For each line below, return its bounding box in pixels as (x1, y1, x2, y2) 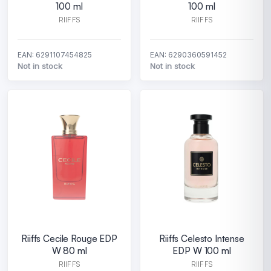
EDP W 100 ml (172, 245, 231, 256)
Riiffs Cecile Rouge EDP (21, 233, 117, 244)
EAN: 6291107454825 (18, 50, 92, 59)
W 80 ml (51, 245, 87, 256)
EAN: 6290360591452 (150, 50, 227, 59)
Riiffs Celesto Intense (159, 233, 244, 244)
